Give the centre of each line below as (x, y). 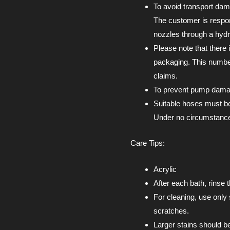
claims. (166, 76)
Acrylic (165, 169)
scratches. (171, 210)
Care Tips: (148, 143)
